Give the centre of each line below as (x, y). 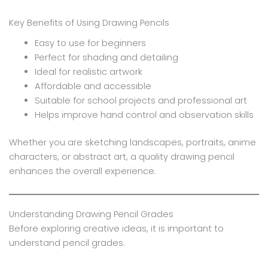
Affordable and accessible (93, 86)
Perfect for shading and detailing (107, 58)
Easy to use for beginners (91, 43)
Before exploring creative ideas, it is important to (116, 228)
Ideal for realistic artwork (89, 72)
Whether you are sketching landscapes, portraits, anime (132, 143)
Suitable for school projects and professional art (141, 101)
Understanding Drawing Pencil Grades (91, 214)
